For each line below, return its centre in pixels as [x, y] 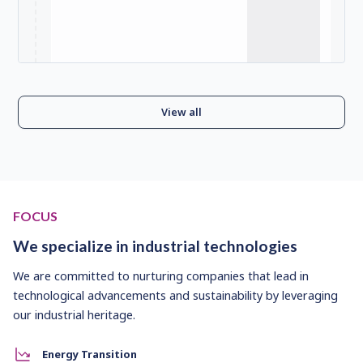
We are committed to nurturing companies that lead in [161, 276]
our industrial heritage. [74, 315]
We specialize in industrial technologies [155, 246]
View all [181, 112]
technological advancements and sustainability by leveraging [175, 296]
